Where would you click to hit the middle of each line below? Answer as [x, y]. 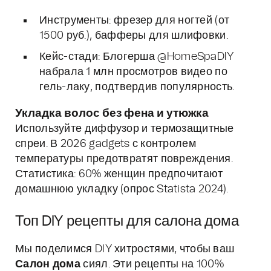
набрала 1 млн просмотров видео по [133, 72]
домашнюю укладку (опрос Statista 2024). [122, 189]
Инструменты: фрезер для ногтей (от [135, 21]
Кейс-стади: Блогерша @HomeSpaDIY [137, 57]
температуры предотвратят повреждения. [124, 159]
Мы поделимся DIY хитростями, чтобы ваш [125, 249]
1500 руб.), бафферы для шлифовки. [134, 36]
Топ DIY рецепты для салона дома [127, 221]
